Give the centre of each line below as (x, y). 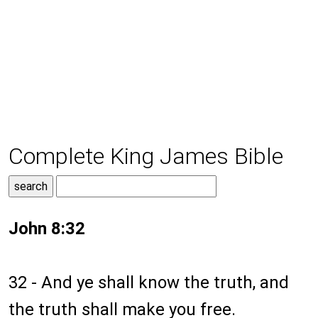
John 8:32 (47, 229)
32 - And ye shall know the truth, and (149, 283)
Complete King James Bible (146, 157)
